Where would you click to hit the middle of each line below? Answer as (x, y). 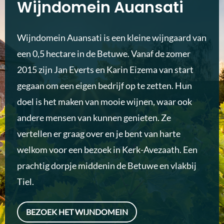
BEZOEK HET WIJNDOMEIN (77, 212)
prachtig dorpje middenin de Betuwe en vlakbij (107, 165)
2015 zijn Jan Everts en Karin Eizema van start (105, 69)
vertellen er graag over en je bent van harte (99, 133)
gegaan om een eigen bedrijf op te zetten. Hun (104, 85)
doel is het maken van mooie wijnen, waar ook (104, 101)
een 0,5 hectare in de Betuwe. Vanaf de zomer (104, 53)
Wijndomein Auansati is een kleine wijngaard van (112, 37)
